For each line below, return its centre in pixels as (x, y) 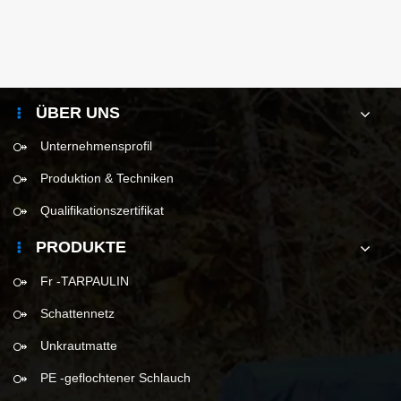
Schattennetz (77, 313)
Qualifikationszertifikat (102, 211)
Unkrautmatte (79, 346)
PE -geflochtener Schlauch (115, 378)
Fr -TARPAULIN (85, 281)
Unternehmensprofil (96, 146)
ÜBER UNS (78, 112)
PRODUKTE (81, 247)
